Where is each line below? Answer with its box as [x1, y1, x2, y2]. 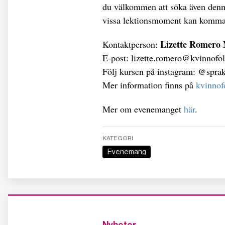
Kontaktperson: [102, 38, 160, 50]
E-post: [102, 51, 131, 64]
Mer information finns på [102, 78, 196, 91]
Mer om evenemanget [102, 102, 184, 115]
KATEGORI [102, 134, 133, 142]
